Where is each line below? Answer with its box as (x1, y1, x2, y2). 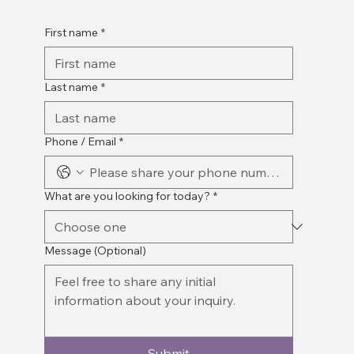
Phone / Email (43, 134, 116, 149)
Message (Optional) (43, 243, 146, 258)
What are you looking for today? (43, 188, 210, 203)
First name (43, 24, 98, 40)
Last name (43, 79, 98, 94)
